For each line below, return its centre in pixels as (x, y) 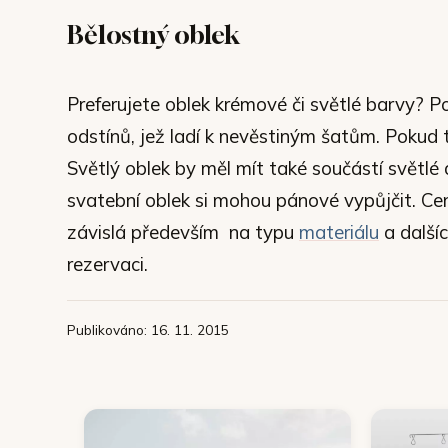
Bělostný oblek (154, 34)
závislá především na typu (183, 231)
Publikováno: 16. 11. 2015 (148, 329)
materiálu (339, 231)
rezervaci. (107, 263)
